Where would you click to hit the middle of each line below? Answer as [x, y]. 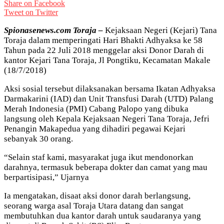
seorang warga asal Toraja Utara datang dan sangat [94, 205]
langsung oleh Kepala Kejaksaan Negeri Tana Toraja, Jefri [107, 118]
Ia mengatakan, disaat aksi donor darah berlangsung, [97, 195]
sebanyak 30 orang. [38, 138]
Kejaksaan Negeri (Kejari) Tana [161, 30]
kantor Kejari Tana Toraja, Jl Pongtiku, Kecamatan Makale [107, 60]
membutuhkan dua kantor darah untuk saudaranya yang [102, 215]
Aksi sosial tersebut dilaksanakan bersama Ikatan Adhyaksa [110, 88]
